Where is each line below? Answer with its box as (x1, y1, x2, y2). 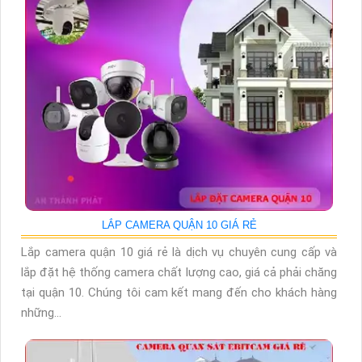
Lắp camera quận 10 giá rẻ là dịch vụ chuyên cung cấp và (21, 245, 337, 260)
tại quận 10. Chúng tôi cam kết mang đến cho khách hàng (21, 285, 337, 301)
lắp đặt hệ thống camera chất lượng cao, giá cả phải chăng (21, 265, 337, 280)
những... (21, 305, 61, 321)
